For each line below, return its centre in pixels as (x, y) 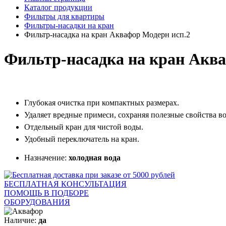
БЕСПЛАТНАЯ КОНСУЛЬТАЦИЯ (65, 184)
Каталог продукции (58, 7)
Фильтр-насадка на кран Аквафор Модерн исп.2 (107, 35)
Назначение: (46, 157)
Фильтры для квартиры (64, 16)
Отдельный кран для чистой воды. (84, 127)
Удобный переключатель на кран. (82, 139)
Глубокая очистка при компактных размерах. (102, 102)
